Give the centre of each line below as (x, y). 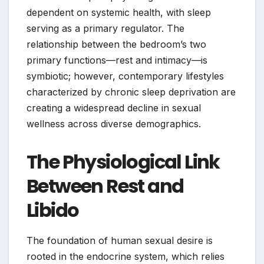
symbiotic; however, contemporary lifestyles (125, 76)
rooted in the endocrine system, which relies (126, 257)
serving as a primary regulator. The (105, 29)
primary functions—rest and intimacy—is (117, 60)
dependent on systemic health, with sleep (119, 13)
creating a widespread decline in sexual (114, 108)
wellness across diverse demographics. (114, 124)
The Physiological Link (123, 162)
